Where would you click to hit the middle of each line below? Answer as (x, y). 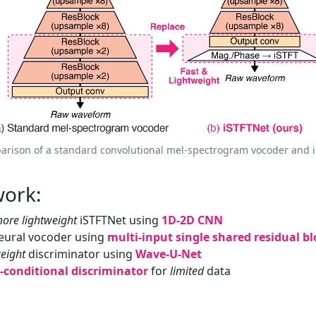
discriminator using (80, 254)
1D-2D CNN (192, 220)
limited (187, 271)
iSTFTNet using (119, 220)
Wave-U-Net (169, 254)
